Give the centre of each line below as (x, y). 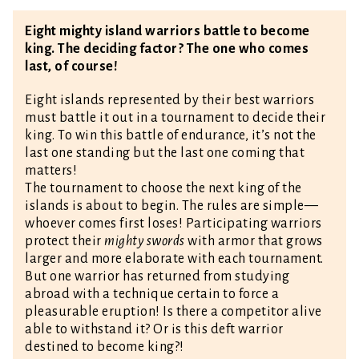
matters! (51, 170)
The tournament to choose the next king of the (163, 188)
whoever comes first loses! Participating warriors (173, 223)
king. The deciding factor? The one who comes (167, 48)
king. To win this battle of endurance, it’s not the (171, 135)
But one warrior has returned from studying (157, 276)
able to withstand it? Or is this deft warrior (154, 329)
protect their (65, 241)
